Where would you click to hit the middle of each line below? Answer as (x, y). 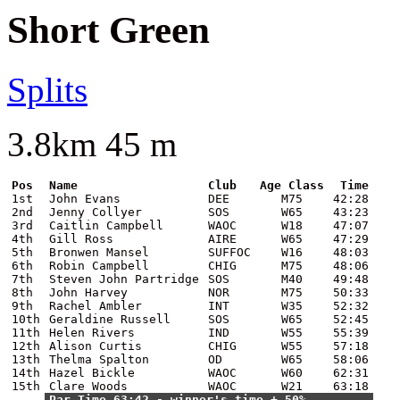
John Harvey (88, 292)
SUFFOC (229, 252)
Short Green (108, 29)
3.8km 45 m (92, 144)
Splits (47, 89)
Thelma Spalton (99, 359)
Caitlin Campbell (106, 225)
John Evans (85, 198)
